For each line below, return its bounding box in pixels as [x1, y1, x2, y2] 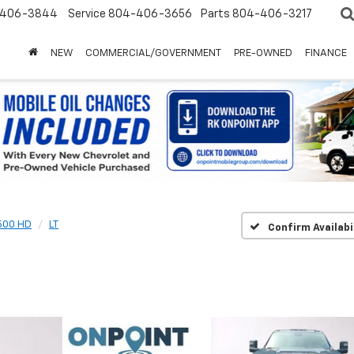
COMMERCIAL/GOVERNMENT [85, 48, 221, 59]
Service [68, 9, 106, 21]
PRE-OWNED [234, 48, 292, 59]
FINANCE [305, 48, 347, 59]
